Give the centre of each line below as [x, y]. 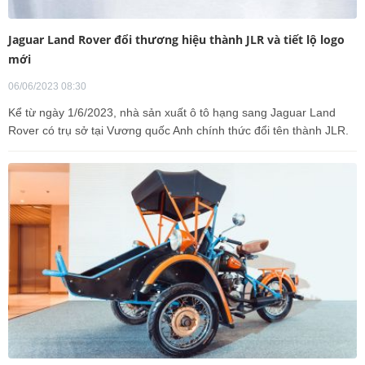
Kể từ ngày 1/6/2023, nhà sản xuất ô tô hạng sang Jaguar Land [172, 112]
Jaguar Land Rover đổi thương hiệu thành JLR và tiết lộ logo [176, 39]
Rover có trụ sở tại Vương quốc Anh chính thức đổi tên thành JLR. [178, 130]
